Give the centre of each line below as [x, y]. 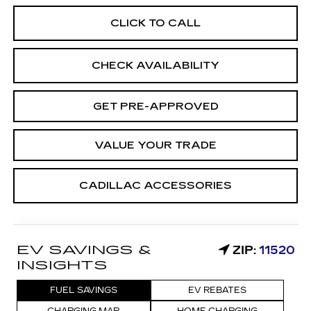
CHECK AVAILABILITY [155, 65]
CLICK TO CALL [155, 23]
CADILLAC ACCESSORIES [155, 185]
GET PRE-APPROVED [155, 106]
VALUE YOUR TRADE [155, 145]
